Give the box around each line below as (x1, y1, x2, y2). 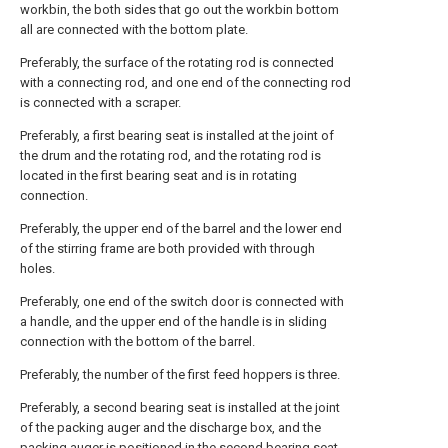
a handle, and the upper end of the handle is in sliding (20, 314, 327, 329)
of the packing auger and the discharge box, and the (20, 420, 321, 435)
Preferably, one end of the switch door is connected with (20, 294, 344, 309)
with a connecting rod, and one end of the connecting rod (20, 75, 351, 90)
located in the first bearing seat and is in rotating (20, 168, 297, 183)
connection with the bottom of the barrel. (20, 334, 255, 349)
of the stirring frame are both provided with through (20, 241, 315, 256)
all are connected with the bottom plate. (20, 22, 248, 37)
